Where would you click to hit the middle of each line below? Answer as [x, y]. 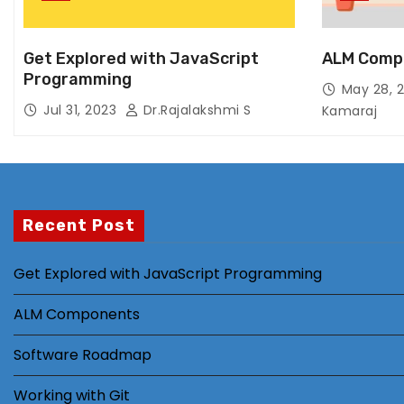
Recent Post [79, 225]
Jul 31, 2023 [82, 110]
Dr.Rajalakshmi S [195, 110]
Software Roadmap [83, 355]
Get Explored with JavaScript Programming [168, 274]
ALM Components [77, 314]
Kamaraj [349, 111]
